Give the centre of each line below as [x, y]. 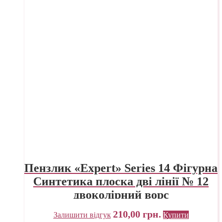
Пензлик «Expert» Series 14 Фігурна [121, 168]
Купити [176, 215]
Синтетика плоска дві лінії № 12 [121, 181]
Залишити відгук [82, 215]
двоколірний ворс [121, 194]
